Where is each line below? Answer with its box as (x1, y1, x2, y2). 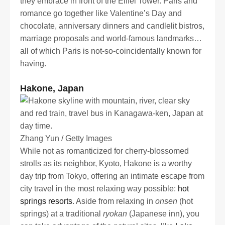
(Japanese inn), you (127, 209, 199, 218)
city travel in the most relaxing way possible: (20, 184, 178, 193)
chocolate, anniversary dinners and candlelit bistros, (20, 21, 204, 30)
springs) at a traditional (20, 209, 103, 218)
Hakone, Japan (20, 83, 84, 93)
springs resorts (20, 196, 72, 205)
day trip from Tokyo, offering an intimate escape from (20, 171, 204, 180)
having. (20, 59, 46, 68)
